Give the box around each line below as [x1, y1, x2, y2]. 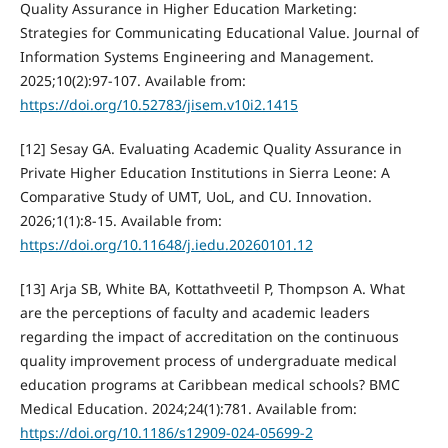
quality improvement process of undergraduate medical [19, 351, 397, 371]
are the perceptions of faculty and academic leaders [19, 303, 370, 323]
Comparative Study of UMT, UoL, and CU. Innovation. [19, 187, 372, 207]
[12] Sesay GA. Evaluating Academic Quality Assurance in [19, 139, 402, 159]
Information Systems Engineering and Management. [19, 47, 374, 67]
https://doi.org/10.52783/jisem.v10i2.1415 [19, 95, 298, 115]
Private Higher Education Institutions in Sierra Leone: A [19, 163, 390, 183]
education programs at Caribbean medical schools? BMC [19, 375, 400, 395]
